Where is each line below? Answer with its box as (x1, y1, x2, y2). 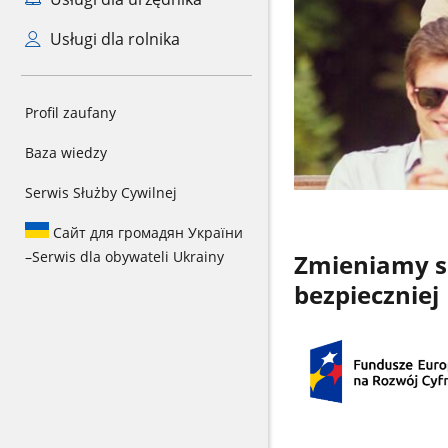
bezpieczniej (293, 279, 439, 312)
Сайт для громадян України (49, 223, 243, 242)
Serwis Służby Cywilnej (25, 183, 177, 202)
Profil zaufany (25, 103, 116, 122)
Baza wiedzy (25, 143, 107, 162)
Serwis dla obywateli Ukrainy (32, 247, 224, 266)
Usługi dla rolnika (45, 28, 180, 50)
